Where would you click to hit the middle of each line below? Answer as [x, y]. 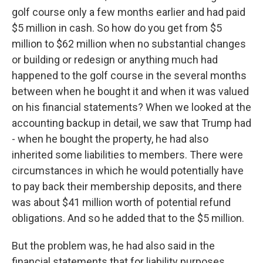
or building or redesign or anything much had [115, 60]
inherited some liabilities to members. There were [127, 155]
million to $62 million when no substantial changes [129, 44]
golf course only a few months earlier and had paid [129, 12]
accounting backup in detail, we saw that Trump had [131, 123]
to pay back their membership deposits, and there [127, 186]
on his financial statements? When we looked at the [131, 107]
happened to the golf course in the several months [129, 75]
